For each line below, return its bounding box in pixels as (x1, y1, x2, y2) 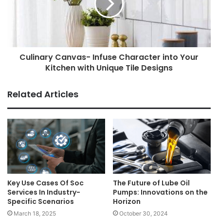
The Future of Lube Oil (113, 178, 190, 188)
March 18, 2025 (14, 209, 56, 217)
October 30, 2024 (119, 209, 168, 217)
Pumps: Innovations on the (113, 187, 208, 197)
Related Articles (7, 88, 78, 100)
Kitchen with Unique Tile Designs (45, 62, 173, 73)
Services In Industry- (7, 187, 80, 197)
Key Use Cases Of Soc (7, 178, 84, 188)
